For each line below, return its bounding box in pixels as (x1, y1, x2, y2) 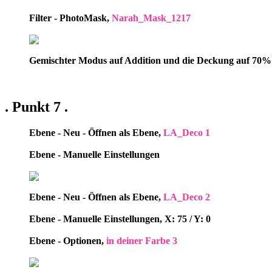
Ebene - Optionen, (29, 236, 106, 246)
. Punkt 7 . (5, 99, 68, 115)
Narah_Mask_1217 (112, 13, 191, 24)
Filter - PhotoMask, (29, 13, 112, 24)
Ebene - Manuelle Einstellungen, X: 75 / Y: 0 (29, 214, 211, 225)
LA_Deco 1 (163, 127, 210, 138)
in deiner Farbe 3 (106, 236, 177, 246)
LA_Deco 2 (163, 192, 210, 203)
